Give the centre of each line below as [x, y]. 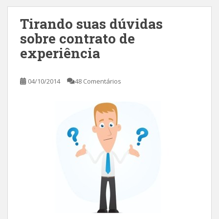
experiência [60, 53]
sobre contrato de [77, 38]
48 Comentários [98, 81]
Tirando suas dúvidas [91, 24]
